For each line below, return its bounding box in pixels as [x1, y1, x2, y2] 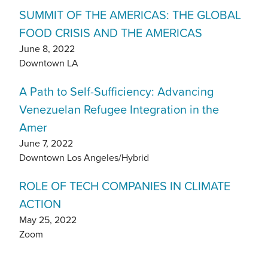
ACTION [19, 194, 61, 213]
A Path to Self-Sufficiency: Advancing [19, 82, 214, 100]
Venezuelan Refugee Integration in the [19, 100, 219, 118]
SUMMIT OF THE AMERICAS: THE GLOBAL [19, 5, 241, 24]
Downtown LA [19, 57, 78, 69]
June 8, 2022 [19, 42, 75, 55]
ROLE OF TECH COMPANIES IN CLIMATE [19, 176, 230, 195]
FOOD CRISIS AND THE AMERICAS [19, 23, 202, 42]
